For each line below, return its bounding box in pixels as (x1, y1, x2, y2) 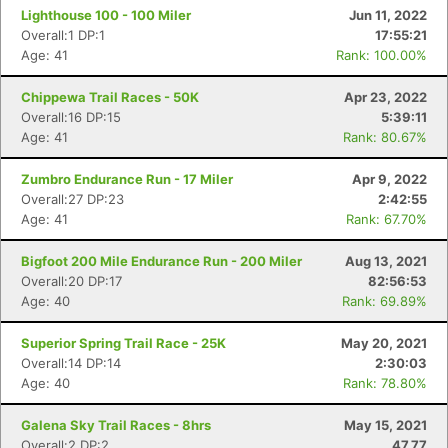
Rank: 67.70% (346, 211, 427, 227)
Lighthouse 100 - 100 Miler (21, 7, 191, 23)
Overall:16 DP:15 (21, 109, 121, 125)
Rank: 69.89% (342, 293, 427, 309)
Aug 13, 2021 (345, 253, 427, 269)
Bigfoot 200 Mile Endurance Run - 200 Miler (21, 253, 302, 269)
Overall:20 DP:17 (21, 273, 122, 289)
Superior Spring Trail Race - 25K (21, 335, 226, 351)
